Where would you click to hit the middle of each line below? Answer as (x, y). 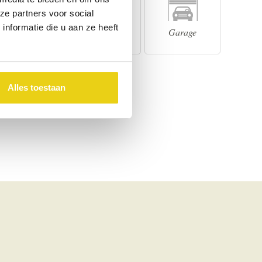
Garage (182, 32)
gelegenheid (103, 44)
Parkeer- (103, 32)
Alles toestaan (36, 88)
